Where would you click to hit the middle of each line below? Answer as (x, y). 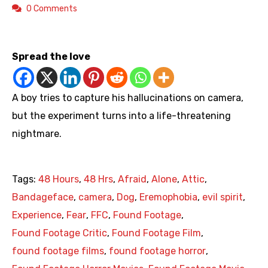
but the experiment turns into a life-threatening (121, 116)
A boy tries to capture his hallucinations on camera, (128, 98)
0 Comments (52, 9)
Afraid (132, 179)
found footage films (58, 251)
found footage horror (157, 251)
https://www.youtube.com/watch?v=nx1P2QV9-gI (142, 30)
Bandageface (43, 197)
